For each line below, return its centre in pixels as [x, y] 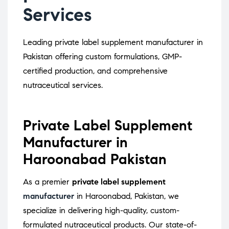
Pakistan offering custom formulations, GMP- [102, 57]
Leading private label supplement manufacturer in [113, 42]
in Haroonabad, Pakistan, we [127, 196]
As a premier [48, 182]
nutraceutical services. [63, 85]
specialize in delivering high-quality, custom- [101, 211]
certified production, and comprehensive [95, 71]
